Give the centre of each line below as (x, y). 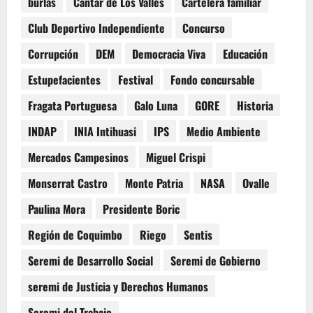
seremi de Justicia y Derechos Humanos (118, 286)
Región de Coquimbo (75, 234)
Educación (245, 53)
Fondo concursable (213, 79)
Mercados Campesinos (78, 157)
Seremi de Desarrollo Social (90, 260)
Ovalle (256, 183)
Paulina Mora (57, 209)
